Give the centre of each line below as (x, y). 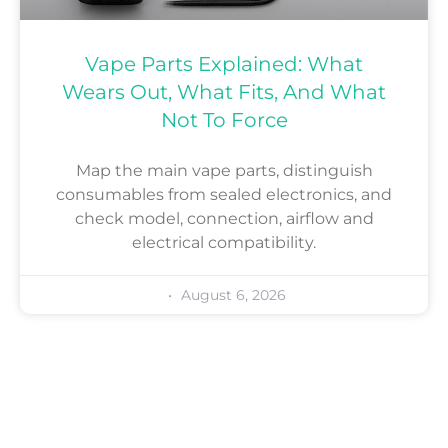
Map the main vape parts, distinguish (224, 171)
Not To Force (224, 120)
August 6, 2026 (231, 295)
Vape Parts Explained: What (224, 64)
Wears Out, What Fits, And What (224, 92)
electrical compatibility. (224, 243)
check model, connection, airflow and (224, 219)
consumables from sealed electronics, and (224, 195)
